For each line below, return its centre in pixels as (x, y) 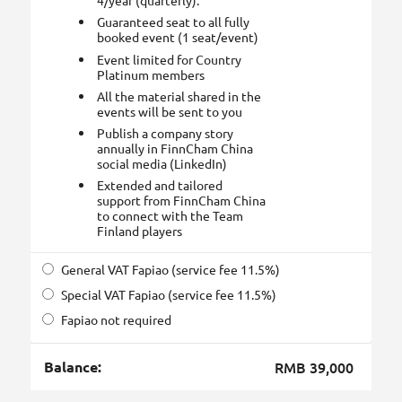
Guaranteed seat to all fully (174, 22)
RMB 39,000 (315, 367)
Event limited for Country (170, 59)
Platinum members (151, 74)
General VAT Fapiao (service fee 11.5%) (170, 269)
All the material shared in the (179, 96)
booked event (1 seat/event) (178, 37)
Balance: (72, 367)
